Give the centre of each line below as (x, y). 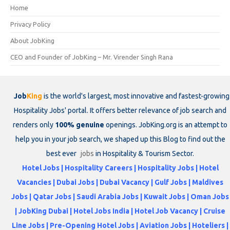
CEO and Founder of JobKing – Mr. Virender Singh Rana (92, 57)
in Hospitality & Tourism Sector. (144, 153)
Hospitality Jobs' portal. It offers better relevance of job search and (120, 110)
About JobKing (32, 40)
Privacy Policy (30, 24)
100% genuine (80, 124)
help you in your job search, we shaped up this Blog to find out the (120, 139)
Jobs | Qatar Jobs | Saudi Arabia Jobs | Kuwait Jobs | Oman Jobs (120, 196)
